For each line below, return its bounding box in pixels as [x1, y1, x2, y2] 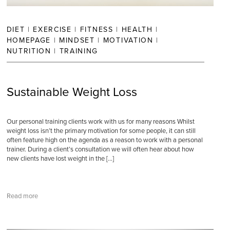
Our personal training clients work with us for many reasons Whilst [6, 118, 195, 126]
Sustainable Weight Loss [6, 85, 137, 100]
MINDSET [59, 36, 95, 45]
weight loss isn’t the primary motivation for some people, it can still [6, 127, 196, 135]
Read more [6, 192, 38, 200]
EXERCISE [33, 25, 72, 34]
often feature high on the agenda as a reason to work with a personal [6, 136, 203, 144]
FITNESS [80, 25, 113, 34]
